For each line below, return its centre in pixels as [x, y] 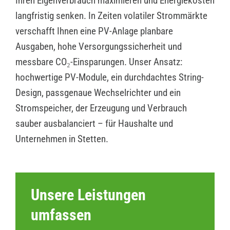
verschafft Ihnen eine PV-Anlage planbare [94, 31]
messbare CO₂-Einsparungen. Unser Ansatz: [99, 62]
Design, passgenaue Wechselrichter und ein [98, 93]
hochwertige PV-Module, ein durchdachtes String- [109, 78]
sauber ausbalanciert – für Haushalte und [94, 124]
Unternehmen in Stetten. [62, 139]
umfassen [61, 215]
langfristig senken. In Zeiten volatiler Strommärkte [111, 16]
